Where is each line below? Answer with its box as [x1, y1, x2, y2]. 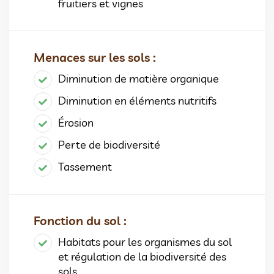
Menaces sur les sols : [34, 49, 156, 65]
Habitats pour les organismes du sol [58, 234, 232, 249]
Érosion [58, 115, 94, 130]
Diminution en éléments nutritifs [58, 93, 217, 108]
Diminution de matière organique [58, 71, 219, 86]
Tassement [58, 159, 112, 174]
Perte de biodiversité [58, 137, 160, 152]
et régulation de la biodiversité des [58, 249, 226, 264]
